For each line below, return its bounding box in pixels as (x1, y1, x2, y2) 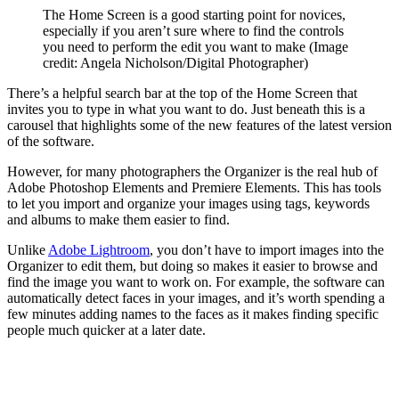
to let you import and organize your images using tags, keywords (7, 196, 370, 212)
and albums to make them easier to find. (7, 212, 233, 228)
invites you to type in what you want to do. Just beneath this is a (7, 102, 365, 118)
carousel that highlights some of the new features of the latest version (7, 118, 392, 134)
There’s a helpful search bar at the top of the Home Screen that (7, 85, 357, 102)
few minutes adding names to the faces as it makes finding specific (7, 306, 379, 322)
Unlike (7, 242, 48, 258)
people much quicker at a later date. (7, 322, 206, 338)
